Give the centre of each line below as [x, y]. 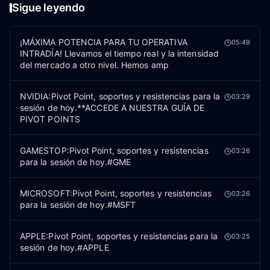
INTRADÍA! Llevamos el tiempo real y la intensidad [119, 53]
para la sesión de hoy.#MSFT [78, 205]
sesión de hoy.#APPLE [64, 247]
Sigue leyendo [49, 8]
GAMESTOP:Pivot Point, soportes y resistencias [114, 150]
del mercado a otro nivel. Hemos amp [94, 65]
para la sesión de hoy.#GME [76, 162]
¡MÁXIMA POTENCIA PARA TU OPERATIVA [104, 42]
